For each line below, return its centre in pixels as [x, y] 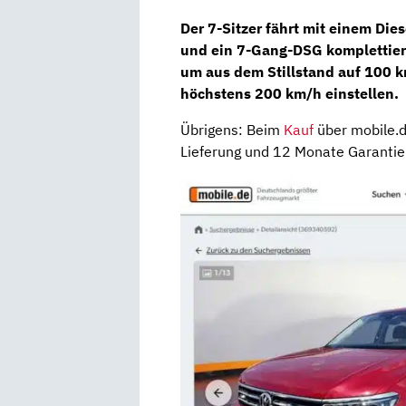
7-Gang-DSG [281, 49]
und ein [208, 49]
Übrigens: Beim [232, 129]
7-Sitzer [237, 28]
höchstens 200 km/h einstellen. [290, 93]
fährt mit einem [320, 28]
